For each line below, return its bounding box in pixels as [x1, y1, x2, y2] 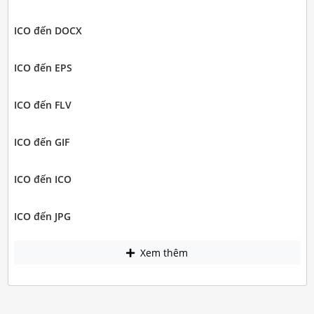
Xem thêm [137, 246, 188, 260]
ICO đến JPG [13, 209, 71, 223]
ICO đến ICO [13, 172, 71, 186]
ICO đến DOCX [13, 23, 82, 37]
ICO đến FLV [13, 97, 71, 111]
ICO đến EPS [13, 60, 72, 74]
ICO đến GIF [13, 135, 69, 149]
